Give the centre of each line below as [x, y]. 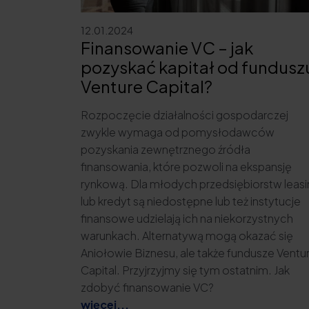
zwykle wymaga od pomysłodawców [178, 132]
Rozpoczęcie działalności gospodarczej [185, 114]
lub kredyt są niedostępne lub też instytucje [191, 201]
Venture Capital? [147, 86]
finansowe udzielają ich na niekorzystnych [187, 218]
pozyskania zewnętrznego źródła [166, 149]
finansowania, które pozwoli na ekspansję [186, 166]
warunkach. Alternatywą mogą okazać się [187, 235]
